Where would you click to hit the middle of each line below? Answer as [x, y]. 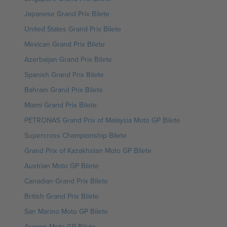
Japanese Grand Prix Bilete [67, 14]
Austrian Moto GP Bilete [62, 166]
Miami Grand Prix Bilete [61, 105]
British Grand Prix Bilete [62, 196]
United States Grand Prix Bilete [73, 29]
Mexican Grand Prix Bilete [65, 44]
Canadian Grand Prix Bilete [66, 181]
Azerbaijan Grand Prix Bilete [68, 59]
